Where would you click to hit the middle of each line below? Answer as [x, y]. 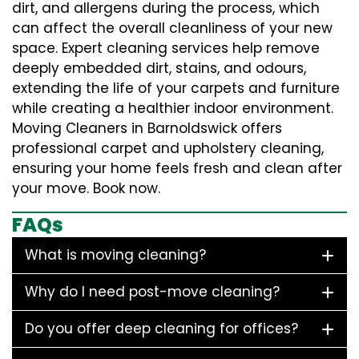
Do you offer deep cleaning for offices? [161, 329]
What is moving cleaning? [115, 255]
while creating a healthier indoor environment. [173, 109]
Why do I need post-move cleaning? [152, 292]
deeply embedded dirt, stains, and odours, [159, 69]
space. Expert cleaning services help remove [166, 48]
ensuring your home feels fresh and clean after [177, 169]
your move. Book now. [86, 189]
